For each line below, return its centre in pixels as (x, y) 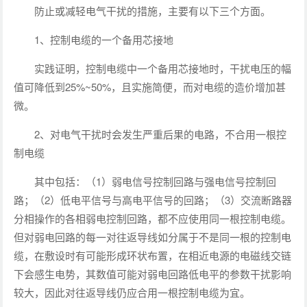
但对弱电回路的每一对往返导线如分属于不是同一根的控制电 (153, 237)
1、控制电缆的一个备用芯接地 (104, 40)
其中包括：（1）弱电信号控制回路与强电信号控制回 (156, 182)
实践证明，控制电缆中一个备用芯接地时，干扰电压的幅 (163, 69)
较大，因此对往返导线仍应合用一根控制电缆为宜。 (132, 293)
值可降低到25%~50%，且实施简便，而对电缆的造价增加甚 (150, 87)
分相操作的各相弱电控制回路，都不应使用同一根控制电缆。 (153, 219)
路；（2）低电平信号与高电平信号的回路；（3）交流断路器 (153, 200)
